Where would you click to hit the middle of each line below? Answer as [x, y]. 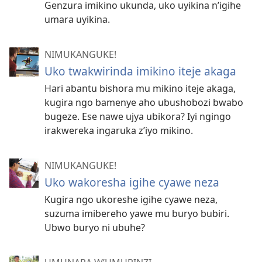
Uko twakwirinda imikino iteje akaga [140, 71]
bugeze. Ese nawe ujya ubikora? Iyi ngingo [138, 116]
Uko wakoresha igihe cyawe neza [132, 182]
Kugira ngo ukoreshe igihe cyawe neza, [131, 199]
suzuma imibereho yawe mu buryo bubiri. [137, 213]
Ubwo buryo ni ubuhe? [95, 227]
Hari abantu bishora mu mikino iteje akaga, [140, 88]
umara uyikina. [77, 19]
